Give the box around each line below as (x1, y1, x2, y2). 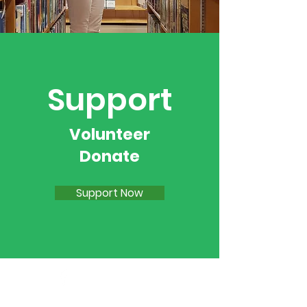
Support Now (76, 186, 143, 201)
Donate (79, 145, 140, 168)
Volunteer (69, 123, 150, 146)
